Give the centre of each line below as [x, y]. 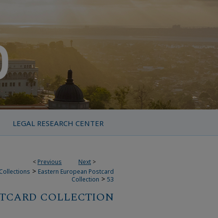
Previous [50, 162]
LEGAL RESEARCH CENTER [58, 123]
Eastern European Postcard [76, 172]
